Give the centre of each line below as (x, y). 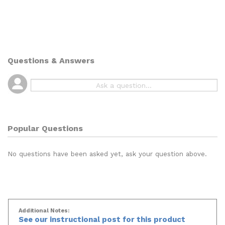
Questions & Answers (51, 59)
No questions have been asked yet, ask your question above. (107, 149)
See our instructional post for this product (102, 215)
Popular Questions (45, 124)
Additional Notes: (44, 206)
